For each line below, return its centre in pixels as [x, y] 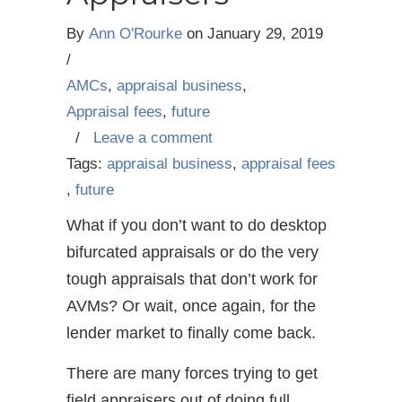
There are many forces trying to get [192, 374]
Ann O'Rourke [135, 34]
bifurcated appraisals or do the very [192, 253]
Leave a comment [153, 138]
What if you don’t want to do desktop [197, 226]
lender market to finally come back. [191, 333]
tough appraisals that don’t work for [192, 280]
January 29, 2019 [265, 34]
